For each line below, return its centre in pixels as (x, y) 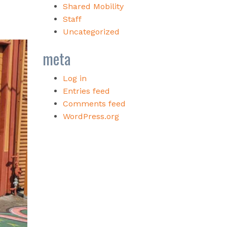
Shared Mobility (93, 6)
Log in (74, 78)
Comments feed (94, 103)
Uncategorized (91, 31)
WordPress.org (91, 116)
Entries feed (86, 91)
